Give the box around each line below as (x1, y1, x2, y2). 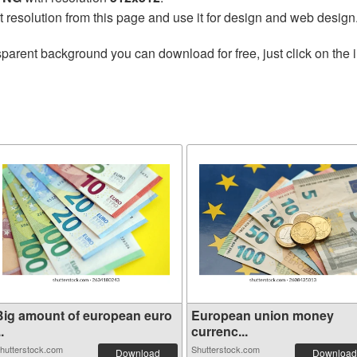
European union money (191, 306, 334, 324)
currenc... (191, 322, 248, 340)
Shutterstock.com (191, 343, 260, 355)
